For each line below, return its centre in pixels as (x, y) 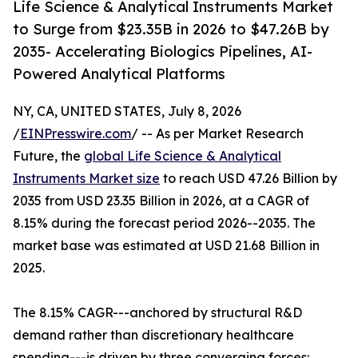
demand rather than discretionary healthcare (153, 335)
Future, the (48, 156)
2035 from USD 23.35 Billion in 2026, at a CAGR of (161, 201)
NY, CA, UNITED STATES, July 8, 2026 (127, 111)
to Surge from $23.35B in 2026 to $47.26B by (171, 29)
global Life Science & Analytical (183, 156)
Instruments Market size (86, 179)
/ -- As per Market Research (217, 134)
